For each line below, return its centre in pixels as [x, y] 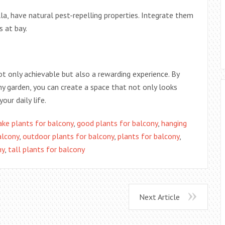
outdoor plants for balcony [68, 136]
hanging [174, 123]
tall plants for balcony [46, 149]
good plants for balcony [117, 123]
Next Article [159, 197]
